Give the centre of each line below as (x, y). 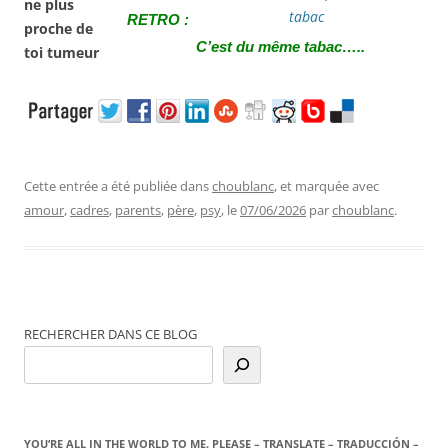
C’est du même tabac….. (280, 46)
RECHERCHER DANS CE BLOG (110, 333)
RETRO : (158, 19)
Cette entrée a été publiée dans (118, 185)
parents (138, 209)
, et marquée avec (326, 185)
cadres (89, 209)
